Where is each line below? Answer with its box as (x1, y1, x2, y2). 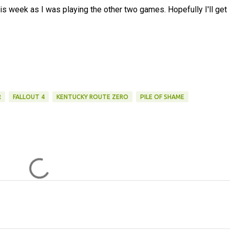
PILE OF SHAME (140, 93, 184, 100)
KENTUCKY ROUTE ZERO (56, 93, 128, 100)
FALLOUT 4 (12, 93, 45, 100)
